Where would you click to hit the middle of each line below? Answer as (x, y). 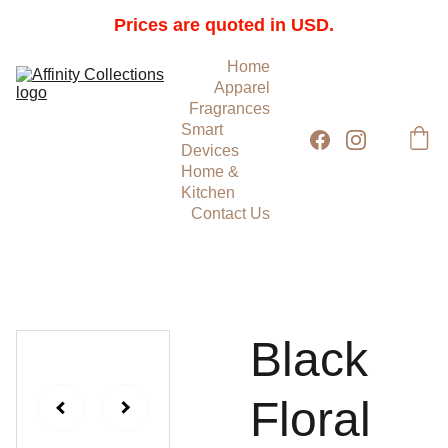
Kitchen (208, 192)
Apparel (242, 87)
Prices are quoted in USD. (224, 24)
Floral (310, 419)
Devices (210, 150)
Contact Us (230, 213)
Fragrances (229, 108)
